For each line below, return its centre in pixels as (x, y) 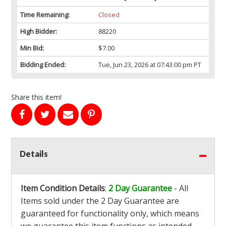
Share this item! (36, 97)
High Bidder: (39, 32)
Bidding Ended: (43, 65)
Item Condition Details (63, 188)
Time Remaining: (45, 15)
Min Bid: (32, 48)
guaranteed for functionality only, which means (110, 214)
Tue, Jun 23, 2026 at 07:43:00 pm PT (150, 65)
